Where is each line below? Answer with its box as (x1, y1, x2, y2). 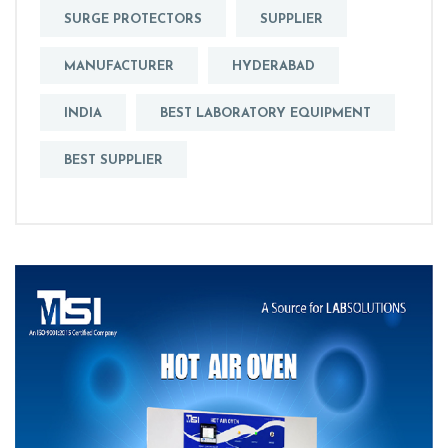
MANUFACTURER (64, 60, 174, 74)
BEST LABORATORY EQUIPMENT (160, 107, 371, 121)
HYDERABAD (232, 60, 315, 74)
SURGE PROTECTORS (64, 13, 202, 27)
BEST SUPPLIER (64, 154, 163, 168)
